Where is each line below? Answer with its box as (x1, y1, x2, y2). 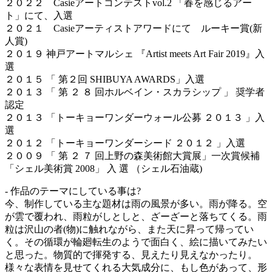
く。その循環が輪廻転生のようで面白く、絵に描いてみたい (5, 236, 267, 247)
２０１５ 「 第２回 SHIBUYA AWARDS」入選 (5, 73, 205, 84)
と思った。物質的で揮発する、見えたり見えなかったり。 (5, 249, 257, 260)
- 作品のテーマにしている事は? (5, 185, 141, 196)
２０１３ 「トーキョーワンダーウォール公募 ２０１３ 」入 (5, 112, 265, 123)
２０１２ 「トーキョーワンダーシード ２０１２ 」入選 (5, 137, 245, 148)
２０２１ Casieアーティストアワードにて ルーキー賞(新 (5, 22, 262, 33)
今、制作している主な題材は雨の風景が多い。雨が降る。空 (5, 198, 267, 209)
